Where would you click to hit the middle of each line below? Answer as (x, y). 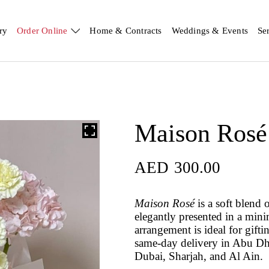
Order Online (42, 31)
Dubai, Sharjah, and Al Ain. (199, 256)
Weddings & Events (210, 31)
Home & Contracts (126, 31)
